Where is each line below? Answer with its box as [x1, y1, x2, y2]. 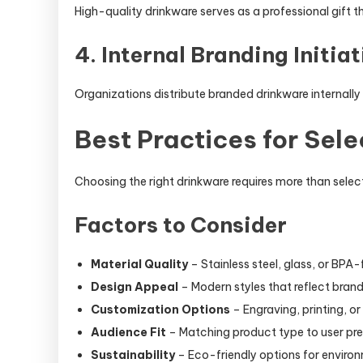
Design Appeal [91, 280, 178, 294]
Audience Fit [91, 325, 166, 340]
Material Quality [91, 257, 188, 271]
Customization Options [91, 302, 230, 317]
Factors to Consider [75, 211, 287, 238]
